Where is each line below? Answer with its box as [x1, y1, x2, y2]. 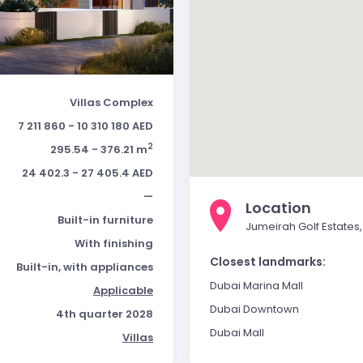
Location [246, 198, 311, 218]
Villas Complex [70, 95, 153, 110]
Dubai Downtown [210, 301, 299, 317]
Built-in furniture [58, 212, 153, 228]
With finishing [75, 236, 153, 251]
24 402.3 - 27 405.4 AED [22, 165, 153, 181]
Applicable [93, 283, 153, 298]
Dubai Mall [210, 325, 264, 340]
